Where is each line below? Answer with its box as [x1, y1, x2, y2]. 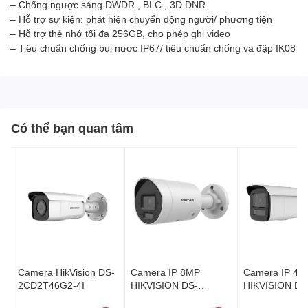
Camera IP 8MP [130, 265, 200, 278]
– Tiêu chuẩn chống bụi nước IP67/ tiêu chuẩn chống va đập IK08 [10, 41, 296, 54]
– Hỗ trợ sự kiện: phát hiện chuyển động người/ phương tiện [10, 12, 272, 25]
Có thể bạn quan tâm [11, 120, 133, 135]
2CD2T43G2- [243, 291, 302, 304]
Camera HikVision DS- [18, 265, 115, 278]
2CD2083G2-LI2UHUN [130, 291, 230, 304]
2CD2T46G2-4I [18, 278, 85, 291]
